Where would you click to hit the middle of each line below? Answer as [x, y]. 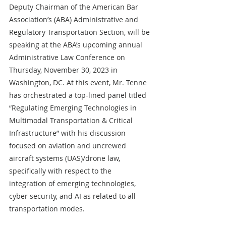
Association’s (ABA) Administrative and [75, 19]
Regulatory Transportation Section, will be [80, 32]
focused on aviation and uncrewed [69, 146]
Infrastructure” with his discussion [68, 133]
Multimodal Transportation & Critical [72, 120]
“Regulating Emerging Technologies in [74, 108]
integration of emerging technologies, [73, 183]
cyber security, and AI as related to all [73, 196]
